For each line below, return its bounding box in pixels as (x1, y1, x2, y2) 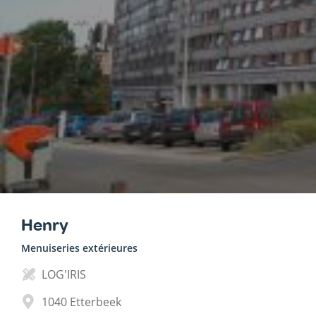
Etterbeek (70, 293, 121, 310)
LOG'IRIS (42, 266, 86, 282)
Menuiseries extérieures (21, 241, 138, 255)
